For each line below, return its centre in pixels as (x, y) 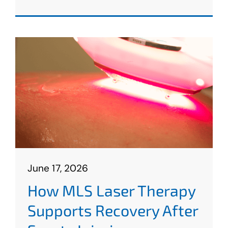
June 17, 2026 (58, 168)
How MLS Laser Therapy (111, 191)
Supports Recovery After (112, 210)
